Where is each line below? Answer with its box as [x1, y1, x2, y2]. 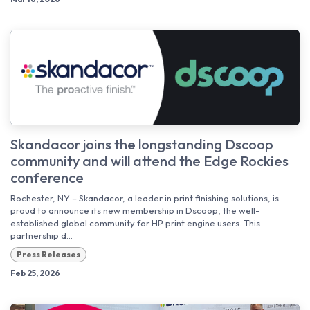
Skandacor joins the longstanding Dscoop [10, 136, 273, 154]
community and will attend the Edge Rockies [10, 152, 289, 170]
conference [10, 169, 84, 187]
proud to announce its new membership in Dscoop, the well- [10, 205, 259, 217]
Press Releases [16, 249, 80, 260]
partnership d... [10, 230, 73, 241]
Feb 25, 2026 [10, 268, 60, 279]
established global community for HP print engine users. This [10, 217, 260, 229]
